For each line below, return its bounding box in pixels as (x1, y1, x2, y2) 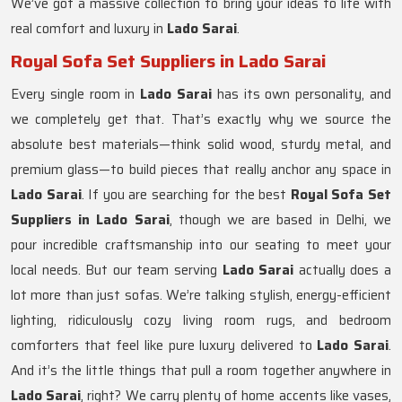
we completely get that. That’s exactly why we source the (11, 109, 391, 131)
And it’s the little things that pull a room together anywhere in (11, 360, 391, 382)
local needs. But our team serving (11, 259, 223, 282)
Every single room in (11, 83, 141, 106)
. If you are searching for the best (81, 184, 291, 206)
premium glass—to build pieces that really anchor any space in (11, 159, 391, 181)
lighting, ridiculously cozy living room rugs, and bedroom (11, 310, 391, 332)
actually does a (293, 259, 392, 282)
